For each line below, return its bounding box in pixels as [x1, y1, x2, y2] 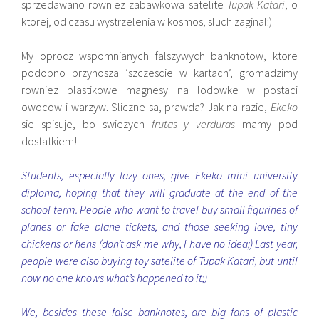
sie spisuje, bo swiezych [21, 117, 152, 132]
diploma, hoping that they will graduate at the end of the [21, 185, 298, 200]
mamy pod [235, 117, 298, 132]
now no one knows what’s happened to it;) [21, 271, 208, 286]
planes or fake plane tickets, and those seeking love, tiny [21, 219, 298, 234]
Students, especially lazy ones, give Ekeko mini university [21, 168, 298, 183]
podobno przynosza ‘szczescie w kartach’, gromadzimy [21, 66, 298, 80]
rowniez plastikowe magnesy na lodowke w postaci [21, 83, 298, 98]
